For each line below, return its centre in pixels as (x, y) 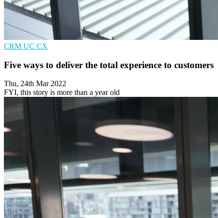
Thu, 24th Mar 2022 (35, 84)
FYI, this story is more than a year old (62, 92)
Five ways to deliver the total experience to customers (109, 65)
